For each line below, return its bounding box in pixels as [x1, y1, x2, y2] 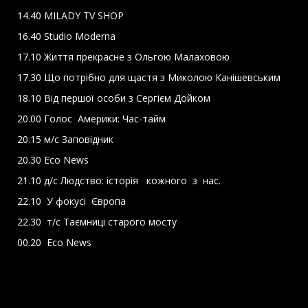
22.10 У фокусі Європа [17, 195, 126, 208]
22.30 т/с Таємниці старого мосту [17, 215, 179, 228]
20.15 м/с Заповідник [17, 133, 113, 146]
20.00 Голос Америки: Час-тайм [17, 112, 166, 125]
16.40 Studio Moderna [17, 30, 118, 43]
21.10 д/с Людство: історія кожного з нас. [17, 174, 223, 187]
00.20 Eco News [17, 236, 91, 249]
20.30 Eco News [17, 153, 89, 166]
